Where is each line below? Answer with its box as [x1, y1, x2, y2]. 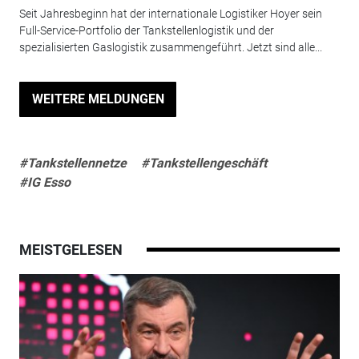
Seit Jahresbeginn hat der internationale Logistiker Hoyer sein [18, 6, 322, 20]
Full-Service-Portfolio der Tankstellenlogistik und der [18, 23, 274, 37]
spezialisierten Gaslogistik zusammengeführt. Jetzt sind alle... [18, 40, 322, 54]
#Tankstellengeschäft [140, 155, 267, 171]
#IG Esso [18, 174, 71, 190]
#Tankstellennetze [18, 155, 127, 171]
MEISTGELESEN [18, 240, 123, 258]
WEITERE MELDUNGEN [31, 91, 164, 107]
